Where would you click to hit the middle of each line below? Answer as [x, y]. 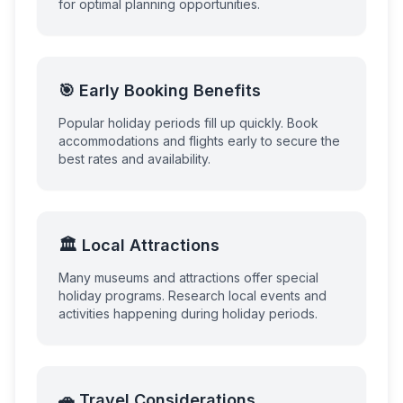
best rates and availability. [134, 159]
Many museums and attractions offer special [188, 278]
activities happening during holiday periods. [188, 313]
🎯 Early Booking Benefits [160, 90]
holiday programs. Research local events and [193, 296]
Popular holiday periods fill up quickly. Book [188, 123]
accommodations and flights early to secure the [199, 141]
